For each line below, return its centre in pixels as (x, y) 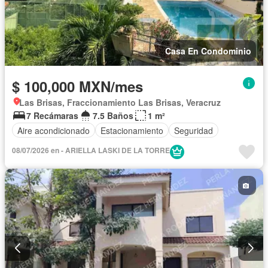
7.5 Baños (113, 116)
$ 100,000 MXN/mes (77, 86)
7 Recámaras (52, 116)
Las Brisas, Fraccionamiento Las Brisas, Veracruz (120, 103)
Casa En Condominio (208, 51)
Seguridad (194, 130)
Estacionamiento (132, 130)
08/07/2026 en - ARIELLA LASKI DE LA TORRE (91, 150)
